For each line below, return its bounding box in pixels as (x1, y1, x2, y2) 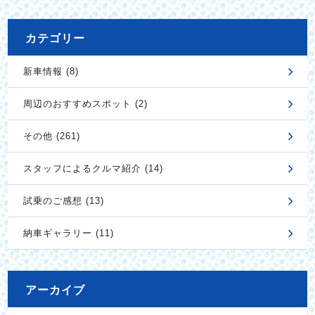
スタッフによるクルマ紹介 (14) (22, 163, 163, 174)
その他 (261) (22, 131, 80, 142)
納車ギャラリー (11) (22, 228, 114, 239)
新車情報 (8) (22, 66, 79, 77)
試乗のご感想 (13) (22, 195, 104, 207)
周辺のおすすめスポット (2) (22, 98, 148, 110)
